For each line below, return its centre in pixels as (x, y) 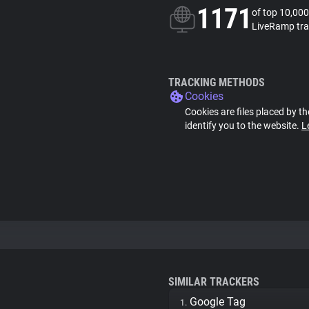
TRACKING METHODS (217, 82)
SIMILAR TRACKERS (214, 282)
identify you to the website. (243, 126)
